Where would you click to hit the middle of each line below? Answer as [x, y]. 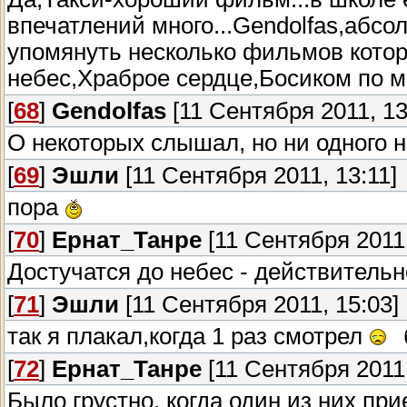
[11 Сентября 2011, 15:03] [259, 305]
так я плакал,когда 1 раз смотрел [188, 337]
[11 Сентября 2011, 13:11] [258, 176]
